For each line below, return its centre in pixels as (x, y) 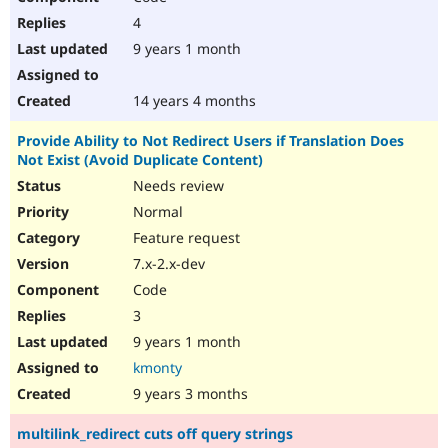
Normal (156, 212)
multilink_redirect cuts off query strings (155, 434)
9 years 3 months (188, 394)
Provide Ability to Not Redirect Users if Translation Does (210, 141)
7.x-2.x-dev (167, 264)
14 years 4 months (192, 101)
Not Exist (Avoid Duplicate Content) (140, 160)
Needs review (176, 186)
